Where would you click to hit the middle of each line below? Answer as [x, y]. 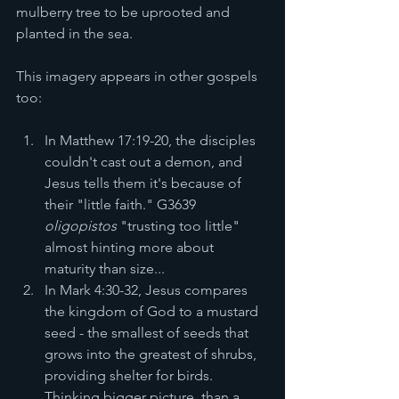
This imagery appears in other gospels [138, 76]
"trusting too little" [180, 226]
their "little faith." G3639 [122, 204]
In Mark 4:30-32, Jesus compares [148, 290]
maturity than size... [106, 269]
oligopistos [81, 226]
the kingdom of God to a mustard [153, 311]
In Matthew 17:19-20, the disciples [152, 140]
